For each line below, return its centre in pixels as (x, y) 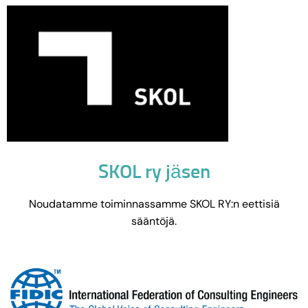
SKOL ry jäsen (154, 173)
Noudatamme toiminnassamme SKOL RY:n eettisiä (154, 204)
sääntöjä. (154, 221)
